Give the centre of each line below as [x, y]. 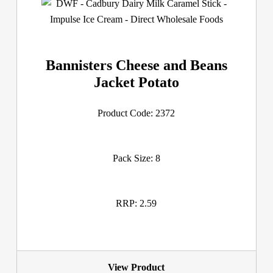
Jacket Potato [136, 82]
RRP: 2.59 [136, 203]
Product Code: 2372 [136, 113]
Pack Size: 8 [136, 158]
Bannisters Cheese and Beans [136, 65]
